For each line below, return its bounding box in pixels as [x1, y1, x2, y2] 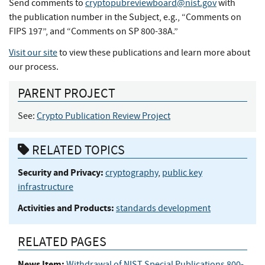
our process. [9, 61, 59, 73]
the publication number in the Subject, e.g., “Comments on [9, 11, 241, 24]
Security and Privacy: [18, 166, 104, 179]
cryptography [105, 166, 158, 179]
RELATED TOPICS [30, 141, 125, 159]
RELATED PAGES [18, 233, 106, 251]
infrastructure [18, 180, 73, 193]
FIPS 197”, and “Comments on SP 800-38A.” [9, 25, 180, 38]
